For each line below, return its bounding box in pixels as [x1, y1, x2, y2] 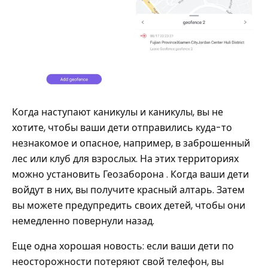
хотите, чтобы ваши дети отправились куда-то [12, 120, 232, 135]
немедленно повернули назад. [12, 214, 154, 228]
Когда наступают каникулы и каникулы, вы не [12, 105, 223, 119]
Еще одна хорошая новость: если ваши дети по [12, 239, 234, 253]
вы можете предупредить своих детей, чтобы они [12, 198, 245, 212]
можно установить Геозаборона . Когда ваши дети [12, 167, 249, 181]
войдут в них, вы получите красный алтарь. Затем [12, 182, 245, 197]
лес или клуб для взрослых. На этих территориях [12, 151, 239, 166]
